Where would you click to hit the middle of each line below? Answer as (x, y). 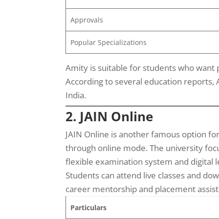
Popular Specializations (108, 42)
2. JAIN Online (109, 116)
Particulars (88, 207)
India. (76, 95)
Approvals (87, 20)
